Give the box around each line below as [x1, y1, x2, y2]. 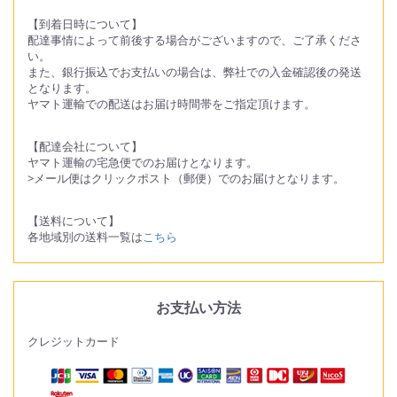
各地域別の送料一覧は [27, 228, 143, 245]
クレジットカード [27, 332, 120, 349]
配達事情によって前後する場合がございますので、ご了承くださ [27, 31, 362, 48]
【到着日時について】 [27, 15, 143, 32]
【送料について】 [27, 212, 120, 229]
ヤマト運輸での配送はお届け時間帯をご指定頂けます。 [27, 95, 315, 112]
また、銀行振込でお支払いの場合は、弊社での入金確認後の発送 [27, 63, 362, 80]
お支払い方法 [156, 297, 241, 317]
